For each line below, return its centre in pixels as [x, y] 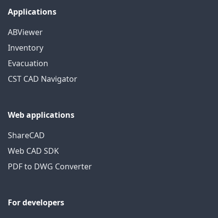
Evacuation [28, 63]
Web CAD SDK [33, 151]
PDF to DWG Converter [50, 166]
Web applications [41, 115]
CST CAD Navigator [43, 79]
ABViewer [25, 32]
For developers [36, 202]
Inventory [26, 48]
